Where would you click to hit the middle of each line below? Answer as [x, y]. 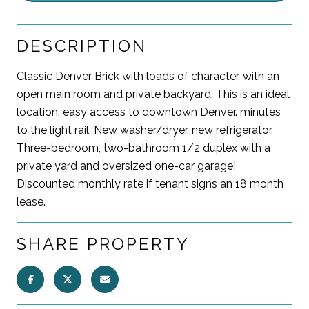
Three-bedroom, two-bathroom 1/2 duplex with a [143, 148]
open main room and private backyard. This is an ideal [153, 94]
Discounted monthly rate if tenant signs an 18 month [150, 183]
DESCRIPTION [82, 46]
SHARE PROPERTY [103, 243]
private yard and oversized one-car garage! [126, 166]
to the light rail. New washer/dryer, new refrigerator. [145, 130]
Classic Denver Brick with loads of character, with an [148, 76]
